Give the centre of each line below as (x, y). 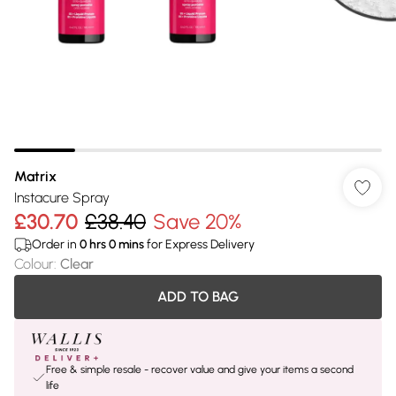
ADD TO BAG (198, 297)
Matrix (35, 176)
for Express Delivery (199, 244)
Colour (34, 264)
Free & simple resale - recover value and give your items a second (200, 369)
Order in (56, 244)
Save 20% (197, 221)
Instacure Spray (62, 198)
